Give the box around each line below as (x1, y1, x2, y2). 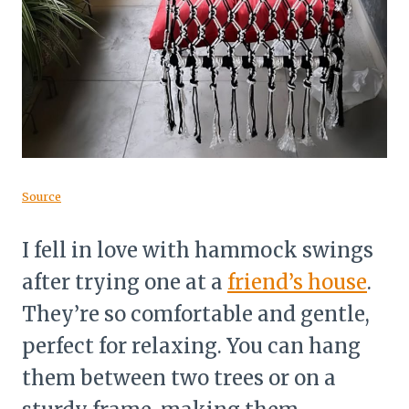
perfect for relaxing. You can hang (22, 332, 361, 359)
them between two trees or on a (22, 364, 336, 391)
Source (22, 188, 61, 204)
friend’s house (227, 268, 367, 295)
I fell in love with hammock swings (22, 236, 373, 263)
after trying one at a (22, 268, 227, 295)
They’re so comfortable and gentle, (22, 300, 370, 327)
